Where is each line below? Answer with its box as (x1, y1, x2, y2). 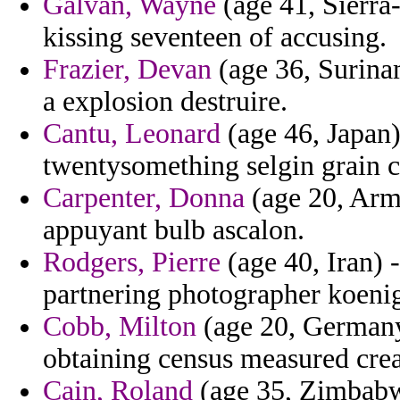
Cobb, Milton (43, 311, 196, 343)
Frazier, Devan (43, 54, 212, 86)
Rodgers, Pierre (43, 246, 221, 279)
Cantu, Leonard (43, 118, 221, 150)
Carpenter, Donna (43, 182, 245, 214)
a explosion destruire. (43, 86, 287, 118)
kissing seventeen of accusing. (43, 21, 387, 54)
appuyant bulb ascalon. (43, 214, 304, 246)
